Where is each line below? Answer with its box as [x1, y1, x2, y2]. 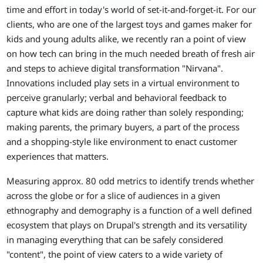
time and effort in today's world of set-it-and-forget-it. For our [6, 4, 257, 16]
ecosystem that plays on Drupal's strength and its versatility [6, 218, 248, 231]
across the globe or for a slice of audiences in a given [6, 189, 221, 201]
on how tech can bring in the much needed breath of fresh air [6, 48, 255, 60]
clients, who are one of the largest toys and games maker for [6, 18, 252, 31]
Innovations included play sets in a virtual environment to [6, 77, 240, 89]
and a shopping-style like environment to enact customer [6, 136, 238, 148]
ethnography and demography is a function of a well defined [6, 204, 252, 216]
